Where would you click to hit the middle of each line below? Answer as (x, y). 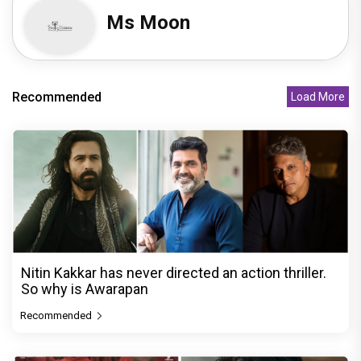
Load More (318, 97)
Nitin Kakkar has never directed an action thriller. (174, 272)
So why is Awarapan (85, 288)
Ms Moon (149, 23)
